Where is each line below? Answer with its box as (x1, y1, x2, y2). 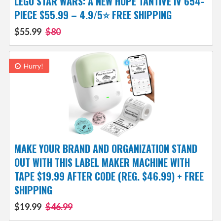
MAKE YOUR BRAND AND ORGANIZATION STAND (14, 141, 197, 156)
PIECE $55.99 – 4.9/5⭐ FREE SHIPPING (14, 7, 172, 23)
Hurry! (22, 62, 43, 71)
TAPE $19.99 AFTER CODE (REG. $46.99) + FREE (14, 169, 204, 184)
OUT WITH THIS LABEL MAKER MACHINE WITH (14, 155, 190, 170)
